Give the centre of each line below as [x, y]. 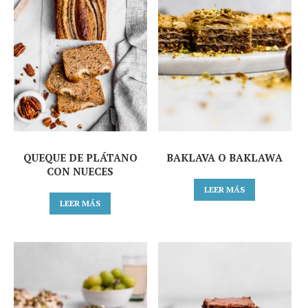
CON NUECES [80, 171]
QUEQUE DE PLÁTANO [80, 157]
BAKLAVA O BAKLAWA [225, 157]
